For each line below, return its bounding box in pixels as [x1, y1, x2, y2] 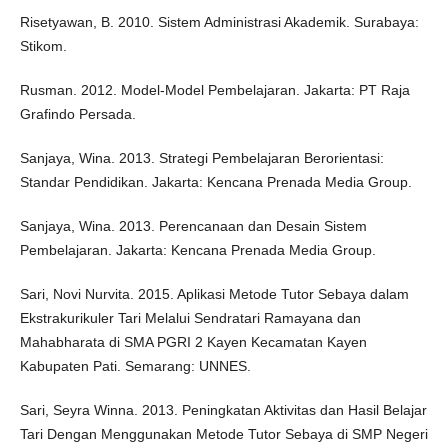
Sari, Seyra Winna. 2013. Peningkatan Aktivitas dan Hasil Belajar [19, 402, 427, 419]
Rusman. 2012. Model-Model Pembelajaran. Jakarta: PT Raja [19, 82, 410, 99]
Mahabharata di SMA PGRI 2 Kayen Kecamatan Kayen [19, 334, 367, 351]
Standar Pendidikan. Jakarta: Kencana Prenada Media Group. [19, 174, 412, 191]
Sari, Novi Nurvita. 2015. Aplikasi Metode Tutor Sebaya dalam [19, 286, 409, 303]
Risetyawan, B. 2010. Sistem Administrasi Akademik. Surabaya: [19, 14, 419, 31]
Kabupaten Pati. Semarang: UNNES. [19, 358, 251, 375]
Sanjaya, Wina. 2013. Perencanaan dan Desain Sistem [19, 218, 367, 235]
